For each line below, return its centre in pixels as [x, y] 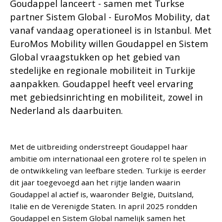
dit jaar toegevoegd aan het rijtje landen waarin [95, 182]
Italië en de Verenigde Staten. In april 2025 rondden [104, 206]
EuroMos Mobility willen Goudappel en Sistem [109, 43]
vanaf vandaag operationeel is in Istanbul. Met [111, 30]
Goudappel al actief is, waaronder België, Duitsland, [102, 194]
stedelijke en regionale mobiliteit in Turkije [103, 70]
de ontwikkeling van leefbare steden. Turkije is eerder [108, 170]
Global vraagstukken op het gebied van [95, 56]
